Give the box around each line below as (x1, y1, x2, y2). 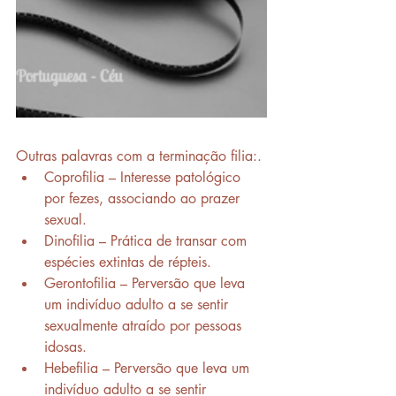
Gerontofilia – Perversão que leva (44, 273, 249, 293)
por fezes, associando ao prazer (44, 188, 244, 208)
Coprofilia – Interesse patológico (44, 167, 245, 187)
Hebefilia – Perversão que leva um (44, 358, 254, 377)
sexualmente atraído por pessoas (44, 316, 246, 335)
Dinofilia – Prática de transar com (44, 231, 251, 250)
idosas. (44, 337, 87, 356)
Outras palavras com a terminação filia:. (16, 146, 262, 165)
